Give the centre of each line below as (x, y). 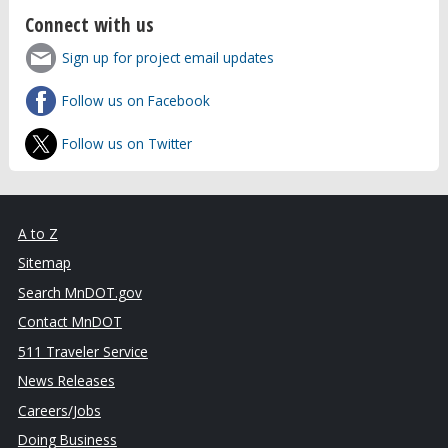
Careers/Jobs (59, 410)
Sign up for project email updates (168, 58)
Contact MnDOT (69, 322)
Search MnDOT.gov (79, 292)
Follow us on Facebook (136, 101)
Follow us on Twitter (127, 143)
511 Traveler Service (82, 351)
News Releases (66, 381)
